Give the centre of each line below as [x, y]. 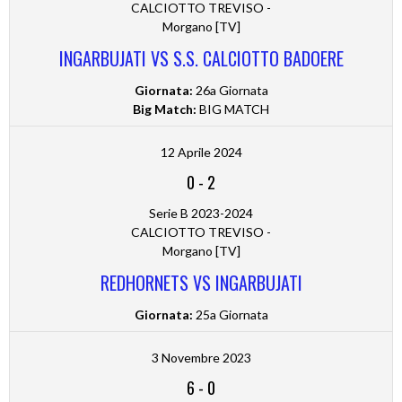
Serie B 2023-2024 [201, 214]
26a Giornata [230, 91]
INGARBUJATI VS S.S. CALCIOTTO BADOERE [201, 59]
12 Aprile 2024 [201, 153]
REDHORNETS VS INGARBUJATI [201, 283]
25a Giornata [230, 315]
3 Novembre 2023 [201, 358]
